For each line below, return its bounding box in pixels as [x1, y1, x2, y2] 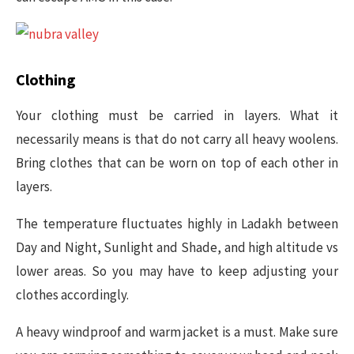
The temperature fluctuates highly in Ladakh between [16, 215, 338, 232]
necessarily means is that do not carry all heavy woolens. [16, 130, 338, 148]
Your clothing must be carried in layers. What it [16, 107, 338, 124]
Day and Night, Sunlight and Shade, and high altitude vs [16, 239, 338, 256]
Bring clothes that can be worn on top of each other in [16, 154, 338, 171]
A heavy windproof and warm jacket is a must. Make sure [16, 323, 338, 341]
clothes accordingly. [16, 286, 129, 303]
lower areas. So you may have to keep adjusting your [16, 262, 338, 280]
